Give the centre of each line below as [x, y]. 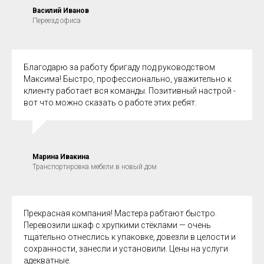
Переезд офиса [57, 20]
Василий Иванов [61, 10]
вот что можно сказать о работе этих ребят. [110, 102]
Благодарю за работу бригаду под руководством [119, 67]
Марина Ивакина [61, 156]
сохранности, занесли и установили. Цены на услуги [126, 248]
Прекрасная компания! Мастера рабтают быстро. [120, 213]
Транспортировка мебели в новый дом [95, 166]
